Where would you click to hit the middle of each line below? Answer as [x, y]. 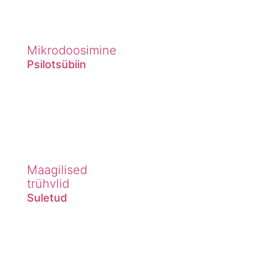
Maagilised [57, 170]
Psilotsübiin [57, 64]
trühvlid [48, 183]
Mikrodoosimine [72, 50]
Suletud [47, 197]
